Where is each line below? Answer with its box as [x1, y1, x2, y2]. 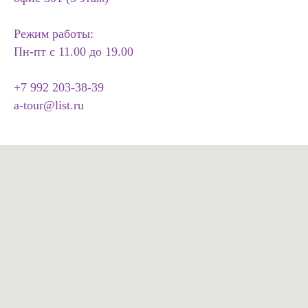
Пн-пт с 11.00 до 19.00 [14, 45, 133, 58]
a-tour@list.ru [14, 98, 84, 112]
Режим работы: [14, 27, 93, 41]
